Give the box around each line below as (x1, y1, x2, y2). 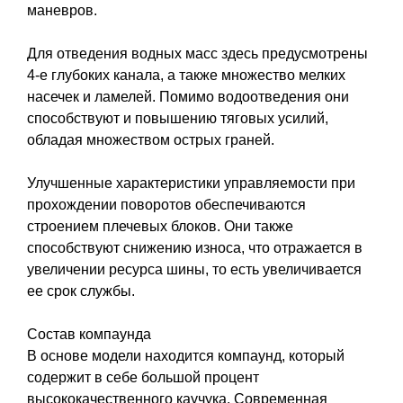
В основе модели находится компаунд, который (27, 347, 345, 363)
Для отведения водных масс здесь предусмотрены (27, 45, 368, 61)
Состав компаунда (27, 326, 151, 342)
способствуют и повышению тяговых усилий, (27, 110, 328, 126)
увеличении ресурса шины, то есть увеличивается (27, 261, 362, 277)
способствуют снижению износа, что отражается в (27, 239, 363, 255)
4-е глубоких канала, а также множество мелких (27, 67, 345, 83)
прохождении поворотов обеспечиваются (27, 196, 306, 212)
